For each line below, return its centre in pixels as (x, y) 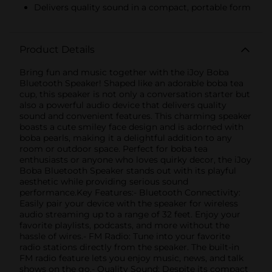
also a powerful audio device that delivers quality (123, 105)
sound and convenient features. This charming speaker (135, 116)
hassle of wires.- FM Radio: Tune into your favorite (125, 236)
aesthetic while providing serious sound (104, 181)
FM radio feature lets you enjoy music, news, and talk (131, 258)
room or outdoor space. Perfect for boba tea (114, 148)
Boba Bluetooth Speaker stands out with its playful (128, 170)
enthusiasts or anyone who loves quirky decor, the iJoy (135, 159)
